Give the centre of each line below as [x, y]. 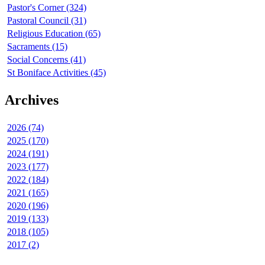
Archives [32, 100]
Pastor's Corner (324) [47, 7]
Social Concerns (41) [46, 59]
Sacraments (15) [37, 46]
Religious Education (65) [54, 33]
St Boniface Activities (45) [56, 72]
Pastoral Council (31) [47, 20]
